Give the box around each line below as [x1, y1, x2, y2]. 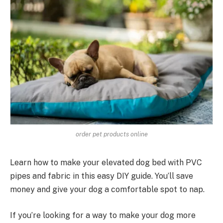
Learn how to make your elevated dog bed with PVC [10, 157, 202, 167]
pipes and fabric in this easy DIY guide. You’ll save [10, 171, 193, 181]
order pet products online [75, 130, 148, 138]
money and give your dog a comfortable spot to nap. [10, 184, 205, 194]
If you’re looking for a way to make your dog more [10, 210, 196, 220]
